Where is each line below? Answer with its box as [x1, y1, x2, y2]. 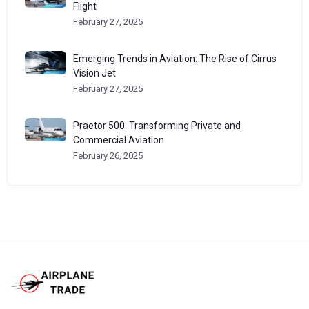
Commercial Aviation [73, 134, 164, 146]
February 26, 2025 [73, 150, 143, 161]
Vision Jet [73, 68, 116, 79]
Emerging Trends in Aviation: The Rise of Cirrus [73, 53, 277, 64]
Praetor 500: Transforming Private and [73, 120, 241, 131]
